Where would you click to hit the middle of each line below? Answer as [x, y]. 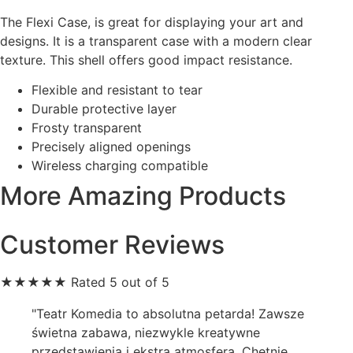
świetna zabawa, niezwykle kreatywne [146, 333]
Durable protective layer [104, 109]
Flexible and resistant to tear [117, 90]
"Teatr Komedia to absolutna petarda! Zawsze [168, 314]
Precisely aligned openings [111, 147]
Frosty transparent [87, 128]
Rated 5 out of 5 [120, 282]
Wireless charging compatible [120, 166]
